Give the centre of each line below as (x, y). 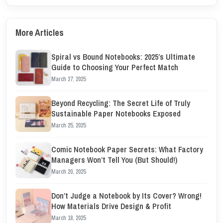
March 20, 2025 (68, 172)
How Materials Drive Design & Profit (111, 206)
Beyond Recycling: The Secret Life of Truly (121, 103)
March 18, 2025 (68, 218)
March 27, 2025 (68, 79)
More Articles (40, 33)
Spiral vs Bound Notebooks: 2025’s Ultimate (123, 57)
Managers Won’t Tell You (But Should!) (114, 160)
